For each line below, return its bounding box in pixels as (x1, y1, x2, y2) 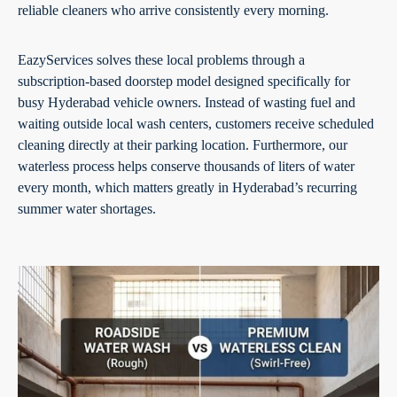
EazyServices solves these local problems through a (18, 51, 305, 67)
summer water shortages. (18, 200, 156, 216)
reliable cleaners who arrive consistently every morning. (18, 2, 329, 18)
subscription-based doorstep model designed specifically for (18, 73, 350, 89)
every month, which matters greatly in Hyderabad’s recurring (18, 179, 357, 195)
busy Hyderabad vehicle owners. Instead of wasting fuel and (18, 94, 355, 110)
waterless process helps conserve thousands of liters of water (18, 158, 354, 174)
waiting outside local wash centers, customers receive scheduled (18, 115, 374, 131)
